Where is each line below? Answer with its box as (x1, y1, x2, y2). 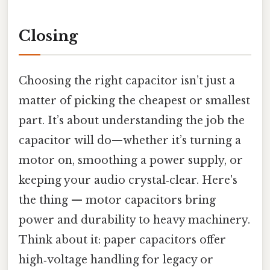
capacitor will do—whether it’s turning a (19, 133, 241, 147)
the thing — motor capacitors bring (19, 193, 216, 207)
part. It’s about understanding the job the (19, 113, 245, 127)
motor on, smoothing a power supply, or (19, 153, 243, 167)
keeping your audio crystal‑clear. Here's (19, 173, 237, 187)
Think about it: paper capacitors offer (19, 233, 226, 246)
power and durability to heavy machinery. (19, 213, 250, 227)
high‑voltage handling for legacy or (19, 253, 213, 266)
